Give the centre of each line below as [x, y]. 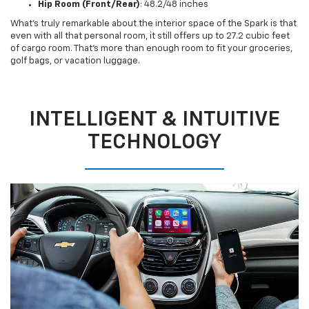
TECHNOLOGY [154, 143]
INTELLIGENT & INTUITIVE [154, 120]
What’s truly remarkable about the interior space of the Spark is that [153, 24]
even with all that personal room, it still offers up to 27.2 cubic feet [150, 37]
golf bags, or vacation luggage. [75, 61]
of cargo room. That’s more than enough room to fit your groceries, [151, 49]
